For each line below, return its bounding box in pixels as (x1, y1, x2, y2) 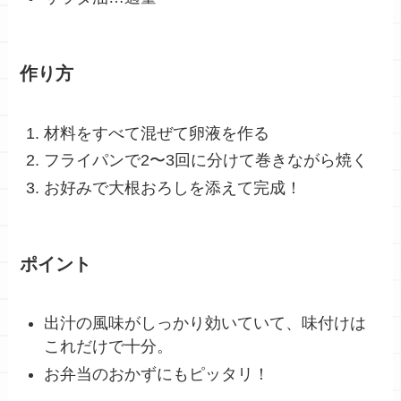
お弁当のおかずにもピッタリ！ (44, 364, 270, 383)
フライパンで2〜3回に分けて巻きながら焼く (44, 151, 369, 170)
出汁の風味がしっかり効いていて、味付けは (44, 314, 367, 333)
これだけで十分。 (44, 337, 174, 356)
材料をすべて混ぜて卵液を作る (44, 124, 270, 142)
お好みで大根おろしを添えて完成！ (44, 178, 303, 197)
